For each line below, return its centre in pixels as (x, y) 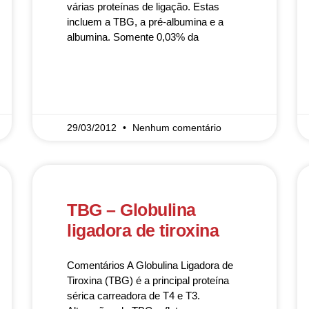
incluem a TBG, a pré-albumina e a (146, 22)
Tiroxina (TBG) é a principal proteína (148, 280)
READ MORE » (96, 77)
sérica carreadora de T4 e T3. (134, 296)
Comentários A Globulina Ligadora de (150, 265)
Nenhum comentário (177, 128)
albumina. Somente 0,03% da (133, 37)
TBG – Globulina (131, 210)
